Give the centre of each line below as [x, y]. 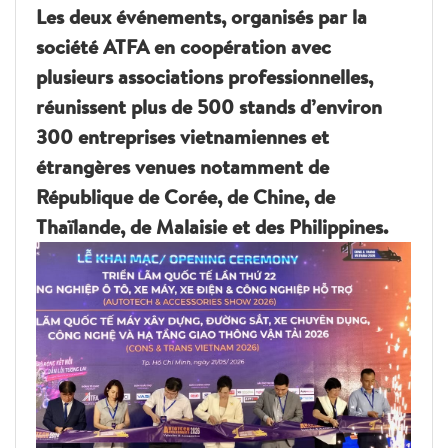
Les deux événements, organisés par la [201, 16]
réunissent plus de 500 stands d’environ [209, 106]
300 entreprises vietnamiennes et [182, 136]
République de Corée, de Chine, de [185, 196]
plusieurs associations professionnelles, [204, 76]
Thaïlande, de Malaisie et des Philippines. [212, 226]
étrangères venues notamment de [182, 166]
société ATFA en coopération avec [183, 46]
